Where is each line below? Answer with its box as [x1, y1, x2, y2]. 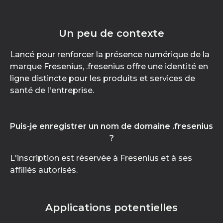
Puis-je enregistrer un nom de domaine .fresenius [10, 121, 213, 131]
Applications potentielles [45, 202, 178, 214]
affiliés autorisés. [10, 165, 78, 175]
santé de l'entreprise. [10, 86, 94, 95]
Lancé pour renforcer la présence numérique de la [10, 50, 210, 59]
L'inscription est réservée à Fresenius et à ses [10, 153, 192, 163]
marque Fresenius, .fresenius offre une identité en [10, 62, 208, 71]
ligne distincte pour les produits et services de [10, 74, 195, 83]
